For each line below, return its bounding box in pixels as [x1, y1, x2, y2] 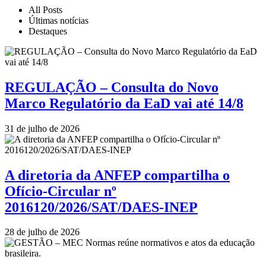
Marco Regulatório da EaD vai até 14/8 [5, 95, 243, 111]
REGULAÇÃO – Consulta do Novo [5, 79, 218, 95]
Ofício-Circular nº [5, 183, 116, 199]
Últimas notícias [28, 15, 88, 26]
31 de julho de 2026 [5, 123, 80, 134]
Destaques [28, 26, 67, 36]
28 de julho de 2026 [5, 227, 80, 237]
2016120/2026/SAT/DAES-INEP [5, 199, 198, 215]
